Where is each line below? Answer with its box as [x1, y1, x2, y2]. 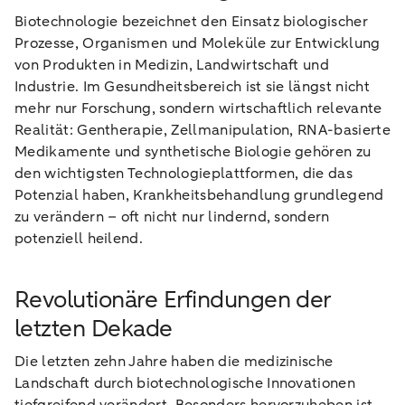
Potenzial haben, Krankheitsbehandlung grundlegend [14, 185, 384, 205]
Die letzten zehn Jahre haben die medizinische [14, 352, 334, 372]
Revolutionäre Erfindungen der [14, 284, 330, 316]
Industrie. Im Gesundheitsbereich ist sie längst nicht [14, 77, 370, 97]
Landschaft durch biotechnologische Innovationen [14, 373, 356, 393]
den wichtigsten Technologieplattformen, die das [14, 164, 353, 184]
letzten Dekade [14, 313, 173, 344]
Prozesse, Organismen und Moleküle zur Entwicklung [14, 33, 381, 53]
